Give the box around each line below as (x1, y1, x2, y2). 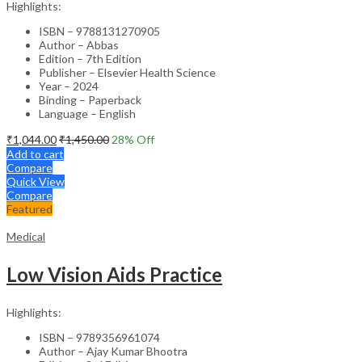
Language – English (39, 106, 136, 120)
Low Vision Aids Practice (6, 262, 222, 286)
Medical (6, 229, 45, 243)
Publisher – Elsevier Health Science (39, 65, 216, 79)
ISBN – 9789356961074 (39, 330, 160, 344)
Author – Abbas (39, 37, 119, 52)
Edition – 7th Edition (39, 51, 141, 65)
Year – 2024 (39, 78, 99, 93)
